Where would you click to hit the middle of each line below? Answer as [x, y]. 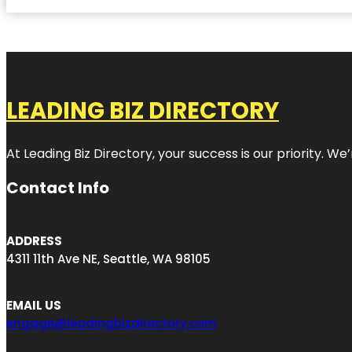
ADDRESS [34, 240]
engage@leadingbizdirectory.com [112, 323]
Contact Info [58, 187]
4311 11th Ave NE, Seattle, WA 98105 [108, 258]
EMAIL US [34, 305]
